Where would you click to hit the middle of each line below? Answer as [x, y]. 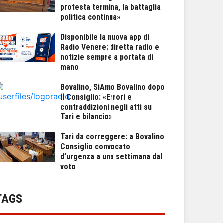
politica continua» [90, 17]
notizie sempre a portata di [107, 57]
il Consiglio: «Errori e [96, 97]
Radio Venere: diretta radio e [110, 47]
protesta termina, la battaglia [111, 7]
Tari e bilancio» [86, 117]
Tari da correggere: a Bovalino [112, 137]
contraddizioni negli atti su [106, 107]
